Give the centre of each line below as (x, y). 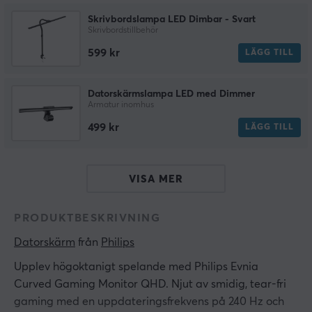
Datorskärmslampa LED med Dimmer (171, 94)
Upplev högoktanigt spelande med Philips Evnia (136, 267)
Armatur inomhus (121, 106)
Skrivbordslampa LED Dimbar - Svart (172, 20)
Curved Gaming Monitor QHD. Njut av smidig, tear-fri (150, 284)
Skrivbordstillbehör (123, 31)
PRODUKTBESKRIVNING (87, 218)
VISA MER (156, 179)
